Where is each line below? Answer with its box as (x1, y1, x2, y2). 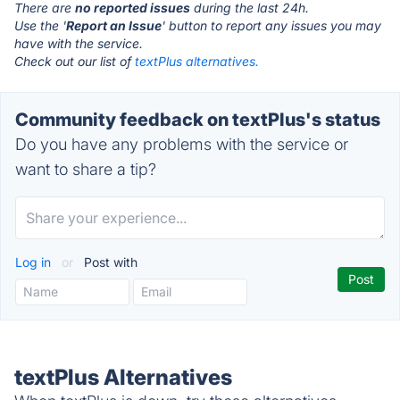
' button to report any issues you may (162, 18, 381, 33)
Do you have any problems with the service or (15, 135, 348, 154)
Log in (15, 254, 54, 270)
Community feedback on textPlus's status (15, 109, 380, 130)
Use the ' (14, 18, 66, 33)
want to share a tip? (15, 160, 156, 179)
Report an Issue (66, 18, 162, 33)
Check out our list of (14, 54, 135, 69)
